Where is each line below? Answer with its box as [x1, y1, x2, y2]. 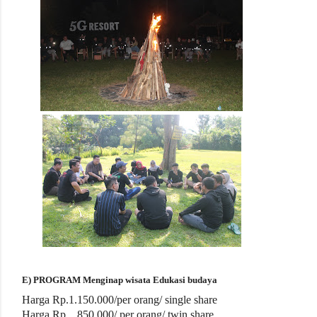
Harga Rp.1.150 [22, 293, 94, 306]
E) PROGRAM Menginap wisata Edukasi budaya [22, 274, 217, 285]
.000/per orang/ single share [94, 293, 223, 306]
